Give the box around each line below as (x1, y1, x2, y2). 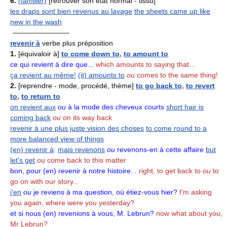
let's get (10, 156, 35, 164)
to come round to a (146, 124, 207, 132)
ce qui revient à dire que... (10, 60, 94, 68)
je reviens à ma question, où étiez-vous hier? (31, 188, 177, 196)
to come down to (61, 50, 120, 58)
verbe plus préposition (40, 39, 113, 47)
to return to (21, 92, 60, 100)
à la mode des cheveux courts (66, 103, 164, 111)
